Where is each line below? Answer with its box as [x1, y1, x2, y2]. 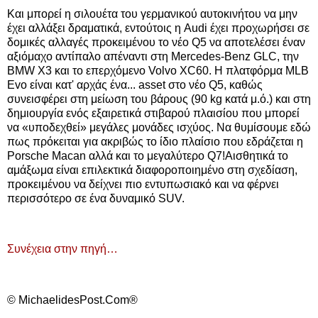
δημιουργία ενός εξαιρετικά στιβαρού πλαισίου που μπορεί [7, 106, 300, 119]
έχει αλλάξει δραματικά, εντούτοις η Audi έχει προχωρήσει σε [7, 21, 309, 34]
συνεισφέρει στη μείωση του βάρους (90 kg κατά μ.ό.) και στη [7, 92, 311, 105]
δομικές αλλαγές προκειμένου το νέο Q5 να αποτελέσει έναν [7, 35, 305, 48]
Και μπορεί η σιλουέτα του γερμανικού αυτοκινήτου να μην [7, 7, 297, 20]
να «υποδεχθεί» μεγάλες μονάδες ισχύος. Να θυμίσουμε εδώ [7, 121, 311, 133]
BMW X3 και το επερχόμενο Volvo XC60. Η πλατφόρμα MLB [7, 64, 309, 77]
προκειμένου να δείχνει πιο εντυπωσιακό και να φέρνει [7, 177, 279, 190]
